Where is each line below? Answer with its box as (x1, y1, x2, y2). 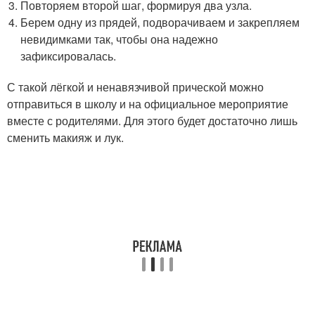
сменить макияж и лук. (7, 129, 124, 146)
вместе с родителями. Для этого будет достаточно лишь (7, 112, 297, 129)
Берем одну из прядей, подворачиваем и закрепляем (20, 14, 300, 31)
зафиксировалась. (20, 48, 117, 65)
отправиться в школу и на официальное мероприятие (7, 96, 288, 112)
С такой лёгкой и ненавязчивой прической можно (7, 79, 264, 96)
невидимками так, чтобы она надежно (20, 31, 219, 48)
